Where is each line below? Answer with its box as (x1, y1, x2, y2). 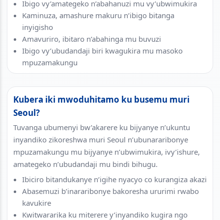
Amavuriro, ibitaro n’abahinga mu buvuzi (22, 33, 161, 44)
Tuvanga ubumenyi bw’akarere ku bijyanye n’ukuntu (13, 122, 190, 132)
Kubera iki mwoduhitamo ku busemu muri (13, 93, 190, 105)
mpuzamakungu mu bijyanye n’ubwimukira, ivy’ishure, (13, 146, 200, 157)
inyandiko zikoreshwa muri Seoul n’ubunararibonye (13, 134, 188, 144)
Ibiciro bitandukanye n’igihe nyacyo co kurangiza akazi (22, 174, 207, 184)
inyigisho (22, 22, 53, 32)
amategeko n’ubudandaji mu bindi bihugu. (13, 159, 158, 169)
